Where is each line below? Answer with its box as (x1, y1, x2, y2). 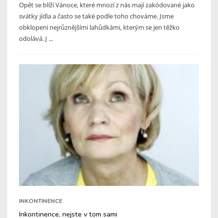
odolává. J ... (19, 34, 53, 43)
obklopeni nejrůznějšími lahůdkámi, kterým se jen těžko (19, 22, 180, 32)
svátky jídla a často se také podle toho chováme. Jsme (19, 11, 174, 20)
